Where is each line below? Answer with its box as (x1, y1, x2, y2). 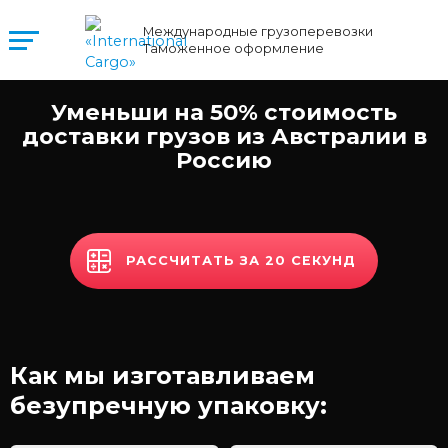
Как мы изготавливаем (10, 361, 315, 390)
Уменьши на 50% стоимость (51, 98, 397, 126)
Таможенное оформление (143, 41, 324, 56)
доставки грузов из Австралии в (21, 122, 427, 150)
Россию (176, 146, 272, 174)
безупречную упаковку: (10, 391, 327, 420)
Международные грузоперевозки (143, 24, 373, 39)
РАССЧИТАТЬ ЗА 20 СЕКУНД (126, 253, 356, 268)
